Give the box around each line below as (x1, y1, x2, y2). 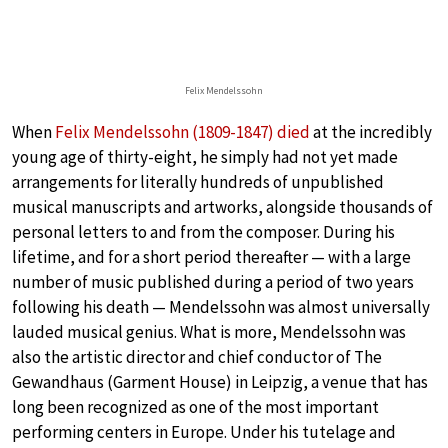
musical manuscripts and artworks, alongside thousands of (12, 195, 433, 218)
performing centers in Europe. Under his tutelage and (12, 420, 396, 443)
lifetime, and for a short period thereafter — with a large (12, 245, 411, 268)
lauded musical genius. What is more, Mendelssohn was (12, 320, 406, 343)
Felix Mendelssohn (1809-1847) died (55, 120, 310, 143)
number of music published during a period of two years (12, 270, 414, 293)
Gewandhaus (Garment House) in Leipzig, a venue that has (12, 370, 428, 393)
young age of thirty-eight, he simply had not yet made (12, 145, 398, 168)
